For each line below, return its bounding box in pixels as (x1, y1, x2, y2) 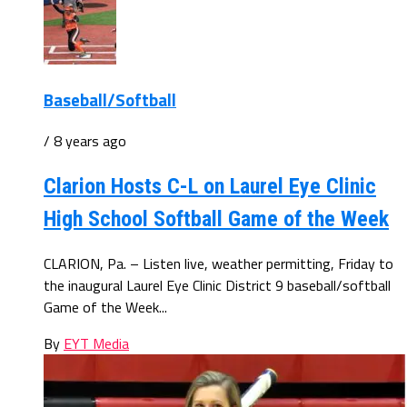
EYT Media (64, 333, 129, 355)
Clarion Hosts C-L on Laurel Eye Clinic (44, 174, 376, 200)
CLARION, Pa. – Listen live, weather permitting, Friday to (44, 253, 393, 275)
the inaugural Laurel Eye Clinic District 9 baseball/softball (44, 274, 391, 297)
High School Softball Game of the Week (44, 206, 389, 233)
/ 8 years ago (44, 129, 126, 152)
